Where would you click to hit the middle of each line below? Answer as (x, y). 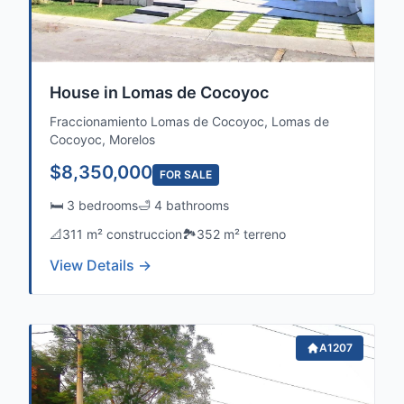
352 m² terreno (241, 234)
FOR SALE (186, 174)
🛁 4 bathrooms (184, 205)
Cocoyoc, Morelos (102, 139)
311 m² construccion (122, 234)
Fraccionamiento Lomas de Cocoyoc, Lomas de (189, 121)
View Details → (101, 265)
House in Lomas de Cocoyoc (159, 92)
